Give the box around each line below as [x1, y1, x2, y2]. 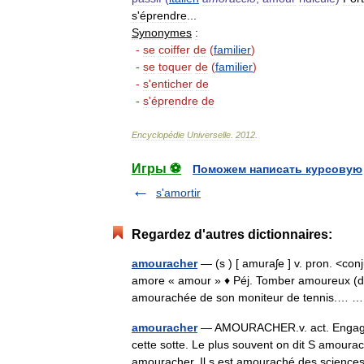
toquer [158, 60, 192, 73]
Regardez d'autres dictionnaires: [132, 227, 332, 241]
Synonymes [132, 26, 192, 39]
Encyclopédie [132, 130, 184, 140]
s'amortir [156, 186, 201, 199]
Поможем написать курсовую [193, 162, 362, 175]
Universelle [187, 130, 231, 140]
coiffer [158, 43, 190, 56]
